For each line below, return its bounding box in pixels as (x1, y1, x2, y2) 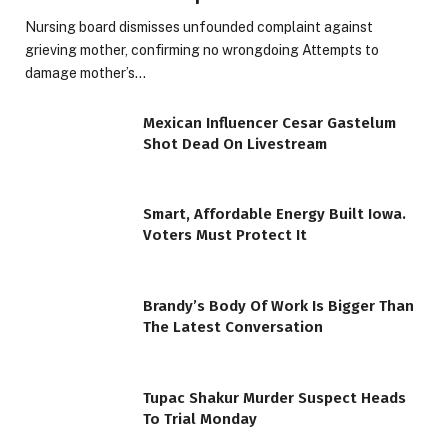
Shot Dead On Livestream (143, 134, 327, 153)
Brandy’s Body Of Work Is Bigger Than (143, 297, 414, 316)
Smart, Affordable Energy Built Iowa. (143, 205, 406, 224)
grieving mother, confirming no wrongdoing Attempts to (25, 41, 379, 58)
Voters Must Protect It (143, 226, 307, 245)
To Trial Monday (143, 409, 257, 428)
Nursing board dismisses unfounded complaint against (25, 18, 373, 35)
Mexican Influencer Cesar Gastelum (143, 113, 396, 132)
